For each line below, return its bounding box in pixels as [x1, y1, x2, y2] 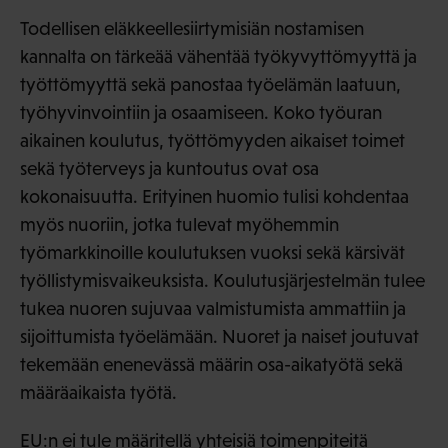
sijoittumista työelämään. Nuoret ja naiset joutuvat [20, 326, 419, 348]
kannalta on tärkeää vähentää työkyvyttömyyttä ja [20, 46, 417, 68]
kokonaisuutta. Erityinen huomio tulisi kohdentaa [20, 186, 409, 208]
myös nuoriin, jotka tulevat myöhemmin [20, 214, 339, 236]
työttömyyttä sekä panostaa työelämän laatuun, [20, 74, 401, 96]
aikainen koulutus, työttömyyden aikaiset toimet [20, 130, 405, 152]
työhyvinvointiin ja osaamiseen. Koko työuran [20, 102, 382, 124]
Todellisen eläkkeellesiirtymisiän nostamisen [20, 18, 364, 40]
